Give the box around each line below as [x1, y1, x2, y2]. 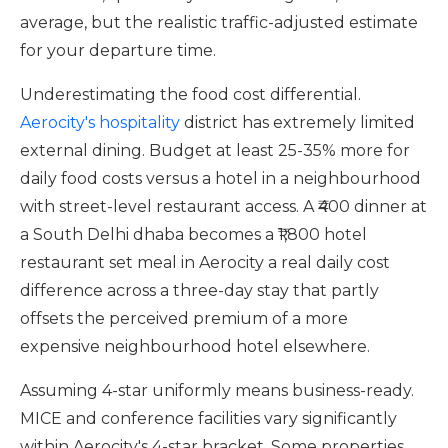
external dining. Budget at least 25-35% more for [20, 141, 410, 160]
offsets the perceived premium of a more [20, 309, 348, 328]
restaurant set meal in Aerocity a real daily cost [20, 253, 390, 272]
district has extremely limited [180, 113, 415, 132]
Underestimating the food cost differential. [20, 85, 361, 104]
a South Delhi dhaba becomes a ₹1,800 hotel [20, 225, 367, 244]
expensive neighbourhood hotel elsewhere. [20, 337, 370, 356]
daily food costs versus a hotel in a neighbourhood [20, 169, 421, 188]
